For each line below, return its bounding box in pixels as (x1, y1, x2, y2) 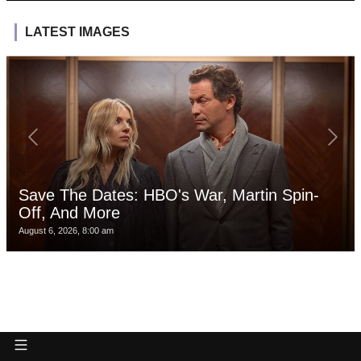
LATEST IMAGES (25, 25, 130, 39)
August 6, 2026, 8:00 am (19, 226, 114, 236)
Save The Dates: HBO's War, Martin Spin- (19, 186, 319, 205)
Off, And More (19, 204, 120, 222)
